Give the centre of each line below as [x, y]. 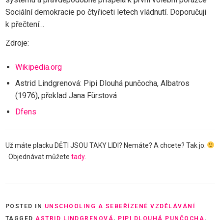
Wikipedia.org [38, 67]
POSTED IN [25, 206]
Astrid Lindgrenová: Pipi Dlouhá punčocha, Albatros [102, 83]
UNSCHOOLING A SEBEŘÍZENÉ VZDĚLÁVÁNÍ [120, 206]
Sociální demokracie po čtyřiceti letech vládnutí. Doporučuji [106, 12]
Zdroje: [17, 43]
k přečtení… [25, 24]
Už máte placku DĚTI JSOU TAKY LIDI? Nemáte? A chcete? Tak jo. [106, 145]
